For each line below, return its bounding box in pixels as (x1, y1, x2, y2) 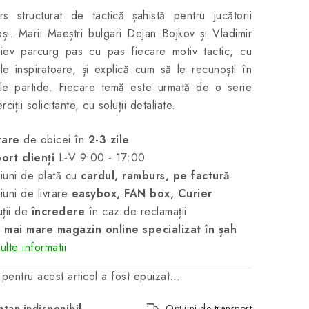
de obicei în (19, 132, 88, 148)
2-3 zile (88, 132, 130, 148)
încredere (31, 203, 85, 219)
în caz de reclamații (85, 203, 187, 219)
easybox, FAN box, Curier (71, 186, 212, 201)
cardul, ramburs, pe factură (81, 168, 230, 183)
